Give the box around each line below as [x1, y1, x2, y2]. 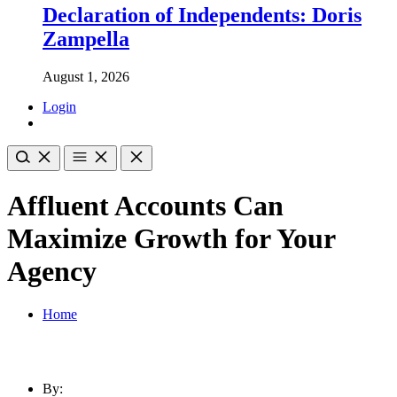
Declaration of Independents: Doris [43, 3, 362, 27]
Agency [7, 254, 97, 287]
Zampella [43, 27, 129, 51]
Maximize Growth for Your [7, 222, 335, 254]
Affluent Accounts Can [7, 189, 284, 222]
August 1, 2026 [43, 68, 129, 84]
